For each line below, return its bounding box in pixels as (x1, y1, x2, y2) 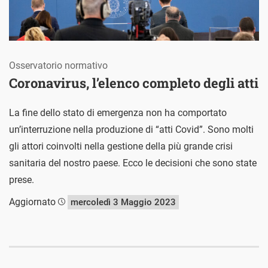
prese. (9, 173, 34, 185)
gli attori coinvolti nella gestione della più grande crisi (9, 140, 233, 152)
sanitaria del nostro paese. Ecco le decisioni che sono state (9, 157, 257, 169)
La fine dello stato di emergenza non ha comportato (9, 106, 227, 118)
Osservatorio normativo (9, 59, 108, 71)
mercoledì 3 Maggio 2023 (71, 196, 176, 208)
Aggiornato (9, 196, 58, 208)
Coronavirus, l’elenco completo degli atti (9, 74, 258, 92)
